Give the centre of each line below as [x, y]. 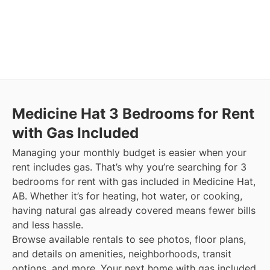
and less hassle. [48, 225]
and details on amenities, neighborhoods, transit [122, 254]
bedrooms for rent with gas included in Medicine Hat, [134, 182]
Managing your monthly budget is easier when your [129, 153]
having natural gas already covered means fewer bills [134, 211]
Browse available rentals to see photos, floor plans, [129, 240]
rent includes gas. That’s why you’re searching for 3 [129, 167]
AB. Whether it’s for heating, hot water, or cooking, [127, 196]
